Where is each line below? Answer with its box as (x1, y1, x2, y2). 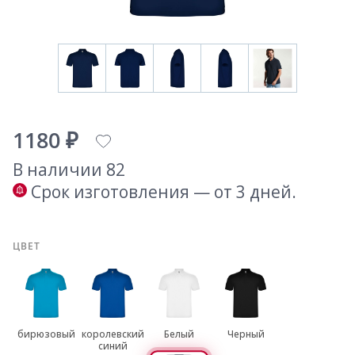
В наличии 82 (13, 158, 125, 181)
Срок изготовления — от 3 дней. (31, 181, 296, 204)
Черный (227, 327, 265, 342)
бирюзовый (17, 327, 75, 342)
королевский (81, 327, 144, 342)
